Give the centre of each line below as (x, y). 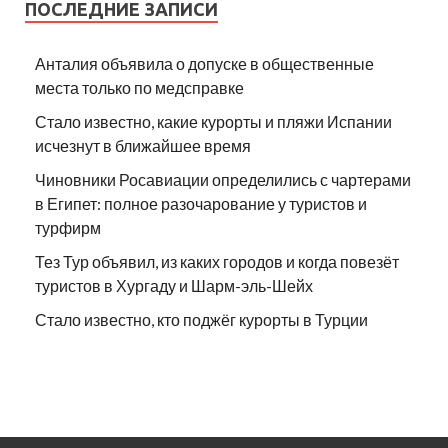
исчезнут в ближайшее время (143, 146)
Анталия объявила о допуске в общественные (204, 64)
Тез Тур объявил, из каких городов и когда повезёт (217, 262)
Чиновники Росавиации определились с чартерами (223, 180)
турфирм (68, 228)
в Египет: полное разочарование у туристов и (201, 204)
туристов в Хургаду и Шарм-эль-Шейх (174, 286)
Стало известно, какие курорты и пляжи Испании (213, 122)
